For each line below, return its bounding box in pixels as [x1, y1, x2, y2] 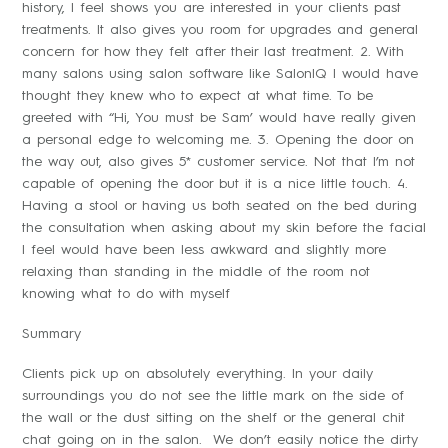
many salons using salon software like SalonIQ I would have [22, 67, 418, 82]
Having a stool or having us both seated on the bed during [22, 199, 417, 214]
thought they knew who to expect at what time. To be [22, 89, 373, 104]
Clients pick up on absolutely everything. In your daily [22, 367, 373, 382]
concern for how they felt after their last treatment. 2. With [22, 45, 404, 60]
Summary [22, 327, 81, 342]
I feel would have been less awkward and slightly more [22, 243, 386, 258]
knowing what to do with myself [22, 287, 230, 302]
